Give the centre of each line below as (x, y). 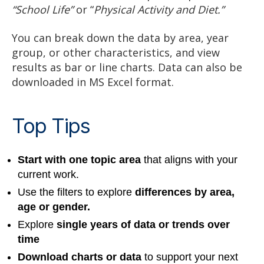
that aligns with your (189, 159)
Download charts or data (81, 257)
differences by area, (185, 192)
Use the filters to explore (76, 192)
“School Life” (42, 10)
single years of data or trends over (143, 224)
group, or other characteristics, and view (116, 52)
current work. (48, 174)
